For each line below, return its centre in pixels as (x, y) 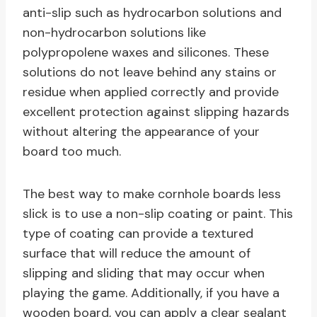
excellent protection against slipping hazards (156, 112)
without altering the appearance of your (141, 132)
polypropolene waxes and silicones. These (146, 53)
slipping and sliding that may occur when (144, 273)
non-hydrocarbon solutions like (114, 33)
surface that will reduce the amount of (137, 254)
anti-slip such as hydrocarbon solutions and (152, 13)
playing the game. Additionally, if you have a (151, 293)
